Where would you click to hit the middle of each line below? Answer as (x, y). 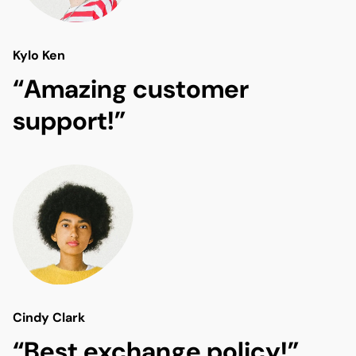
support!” (69, 121)
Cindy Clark (49, 318)
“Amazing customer (131, 89)
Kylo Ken (39, 56)
